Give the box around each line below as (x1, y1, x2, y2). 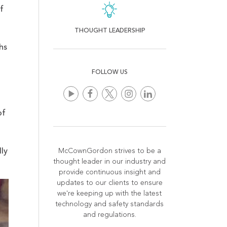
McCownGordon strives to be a (58, 147, 161, 155)
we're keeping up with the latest (57, 190, 162, 198)
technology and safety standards (55, 201, 164, 208)
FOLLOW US (91, 69, 128, 76)
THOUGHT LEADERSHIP (74, 28, 145, 34)
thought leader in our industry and (53, 158, 166, 166)
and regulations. (83, 211, 136, 219)
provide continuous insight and (58, 169, 161, 176)
